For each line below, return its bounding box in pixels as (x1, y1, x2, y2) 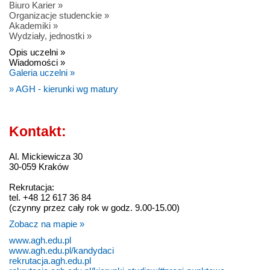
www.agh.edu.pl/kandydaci (9, 245, 114, 256)
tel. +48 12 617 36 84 (9, 192, 91, 203)
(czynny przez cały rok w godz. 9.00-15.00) (9, 202, 180, 213)
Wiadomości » (9, 57, 65, 68)
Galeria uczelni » (9, 67, 75, 78)
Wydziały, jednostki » (9, 31, 92, 42)
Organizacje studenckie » (9, 10, 109, 21)
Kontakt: (9, 124, 66, 140)
